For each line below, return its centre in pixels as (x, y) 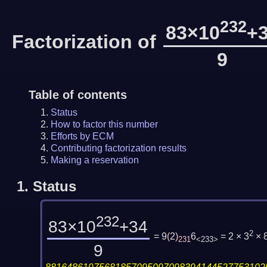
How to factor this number (104, 124)
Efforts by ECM (82, 136)
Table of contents (77, 94)
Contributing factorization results (118, 148)
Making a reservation (94, 160)
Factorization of (87, 41)
